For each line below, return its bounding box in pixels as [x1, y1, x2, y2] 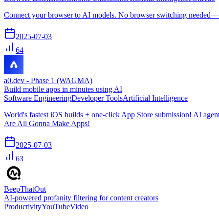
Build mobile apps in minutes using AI [4, 85, 122, 93]
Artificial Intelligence [123, 93, 188, 102]
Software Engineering [4, 93, 71, 102]
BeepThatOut [4, 184, 46, 193]
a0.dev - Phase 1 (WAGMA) [4, 76, 92, 85]
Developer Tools [71, 93, 123, 102]
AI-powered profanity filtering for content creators [4, 193, 158, 202]
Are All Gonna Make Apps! [4, 119, 90, 128]
